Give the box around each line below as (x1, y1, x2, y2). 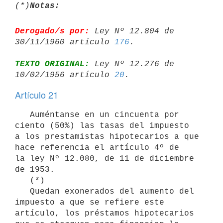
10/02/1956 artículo (15, 70, 114, 80)
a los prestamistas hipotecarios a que (15, 132, 199, 141)
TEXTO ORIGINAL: (15, 59, 90, 69)
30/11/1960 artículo (15, 37, 114, 47)
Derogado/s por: (15, 26, 90, 36)
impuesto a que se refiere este (15, 198, 164, 207)
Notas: (30, 1, 60, 10)
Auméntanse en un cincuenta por (15, 110, 30, 119)
